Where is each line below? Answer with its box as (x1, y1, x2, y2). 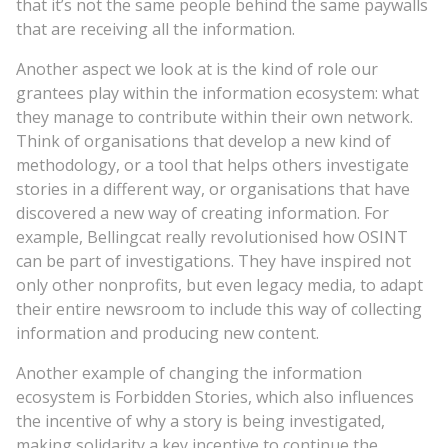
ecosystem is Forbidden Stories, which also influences (16, 385, 414, 408)
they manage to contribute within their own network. (16, 105, 413, 128)
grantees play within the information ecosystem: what (16, 81, 419, 104)
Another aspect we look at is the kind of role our (16, 57, 378, 80)
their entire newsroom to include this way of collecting (16, 297, 422, 320)
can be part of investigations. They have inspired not (16, 249, 411, 272)
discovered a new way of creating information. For (16, 201, 389, 224)
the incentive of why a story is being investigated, (16, 409, 385, 432)
